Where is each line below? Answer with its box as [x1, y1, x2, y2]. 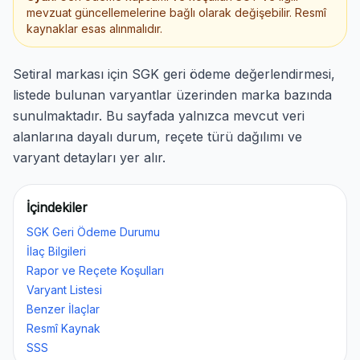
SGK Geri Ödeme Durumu [27, 225, 160, 239]
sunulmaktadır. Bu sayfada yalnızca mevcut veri [13, 108, 305, 124]
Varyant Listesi [27, 283, 102, 297]
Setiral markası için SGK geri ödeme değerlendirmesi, [13, 66, 335, 82]
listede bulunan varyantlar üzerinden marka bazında [13, 87, 332, 103]
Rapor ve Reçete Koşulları [27, 264, 164, 277]
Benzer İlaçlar [27, 302, 100, 316]
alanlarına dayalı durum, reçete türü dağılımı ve [13, 129, 302, 145]
